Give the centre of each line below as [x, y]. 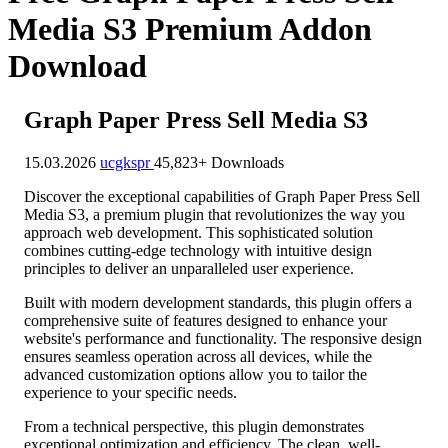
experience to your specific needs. [130, 392]
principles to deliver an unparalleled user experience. [189, 268]
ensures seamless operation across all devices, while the [198, 356]
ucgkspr [127, 162]
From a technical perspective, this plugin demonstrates [194, 426]
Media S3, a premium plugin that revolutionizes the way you [214, 214]
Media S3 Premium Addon [190, 29]
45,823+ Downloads [219, 162]
